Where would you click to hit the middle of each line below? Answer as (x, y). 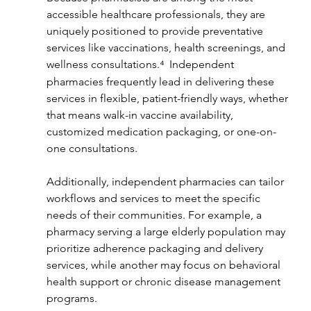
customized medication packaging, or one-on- (161, 131)
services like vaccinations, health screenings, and (167, 47)
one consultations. (92, 148)
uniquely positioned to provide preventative (156, 31)
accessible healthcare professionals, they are (157, 14)
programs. (72, 298)
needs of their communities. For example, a (155, 215)
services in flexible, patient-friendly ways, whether (168, 98)
